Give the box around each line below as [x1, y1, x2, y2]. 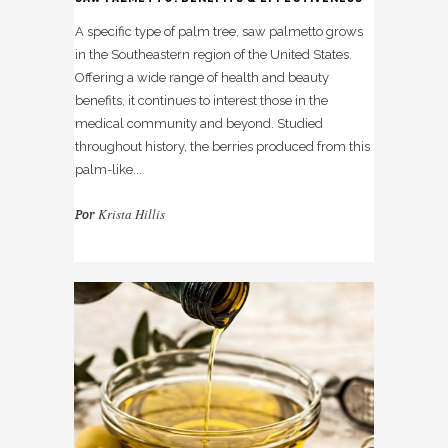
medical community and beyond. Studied [75, 116, 323, 132]
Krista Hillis [98, 205, 165, 224]
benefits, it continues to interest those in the [75, 93, 328, 109]
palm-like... [75, 162, 142, 178]
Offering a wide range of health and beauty [75, 70, 329, 86]
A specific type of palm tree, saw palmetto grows [75, 24, 363, 40]
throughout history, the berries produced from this [75, 139, 370, 155]
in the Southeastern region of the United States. [75, 47, 352, 63]
